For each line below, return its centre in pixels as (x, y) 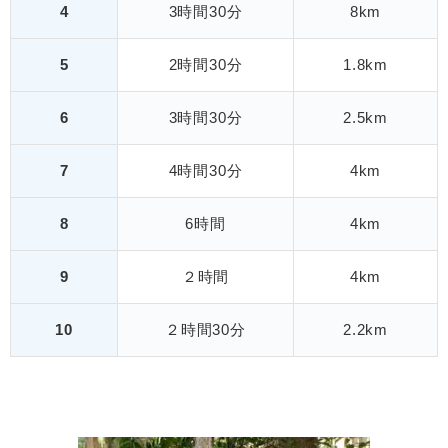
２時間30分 (205, 329)
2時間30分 (205, 64)
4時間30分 (205, 170)
